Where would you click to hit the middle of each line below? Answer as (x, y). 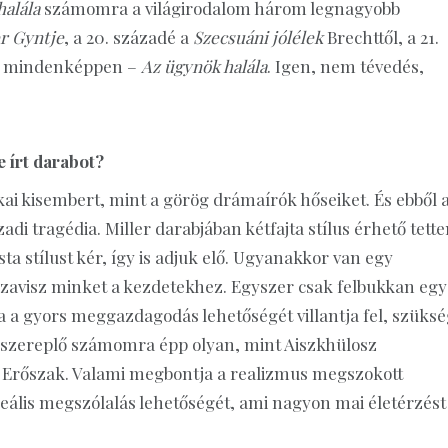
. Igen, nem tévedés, (345, 65)
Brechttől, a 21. (383, 36)
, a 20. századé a (128, 36)
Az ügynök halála (204, 65)
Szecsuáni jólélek (260, 36)
